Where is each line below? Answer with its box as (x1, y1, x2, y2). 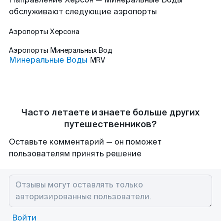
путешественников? (64, 118, 157, 130)
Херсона (50, 27, 79, 36)
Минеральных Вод (50, 46, 112, 55)
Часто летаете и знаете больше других (21, 107, 200, 118)
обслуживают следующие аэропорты (9, 6, 157, 17)
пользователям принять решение (9, 148, 142, 159)
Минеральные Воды (9, 55, 87, 65)
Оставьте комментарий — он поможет (9, 137, 162, 147)
